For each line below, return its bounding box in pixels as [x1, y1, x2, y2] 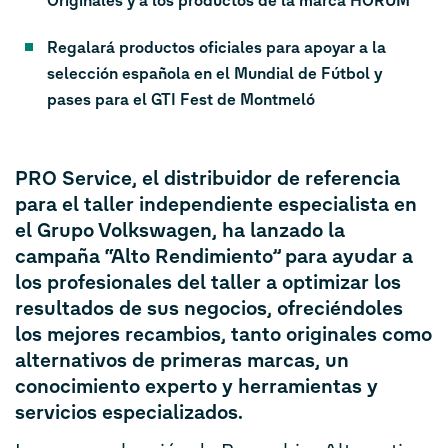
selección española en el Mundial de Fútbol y [47, 63, 382, 83]
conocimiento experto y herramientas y [15, 374, 378, 399]
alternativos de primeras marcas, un [15, 348, 349, 373]
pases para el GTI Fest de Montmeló [47, 89, 315, 109]
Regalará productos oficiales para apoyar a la [47, 37, 386, 57]
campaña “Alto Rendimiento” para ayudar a [15, 244, 413, 269]
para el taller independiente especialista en [15, 192, 417, 217]
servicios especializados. [15, 400, 243, 425]
